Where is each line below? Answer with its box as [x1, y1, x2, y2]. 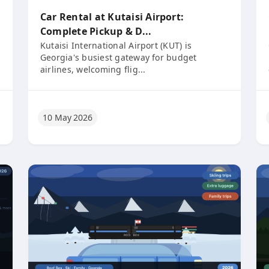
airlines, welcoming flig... [40, 64, 146, 75]
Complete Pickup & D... [40, 25, 152, 38]
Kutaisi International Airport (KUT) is [40, 40, 192, 51]
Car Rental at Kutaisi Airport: [40, 10, 184, 23]
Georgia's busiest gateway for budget [40, 52, 197, 63]
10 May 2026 [43, 111, 93, 123]
